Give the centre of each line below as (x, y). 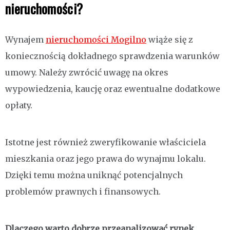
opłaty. (19, 105)
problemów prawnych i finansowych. (83, 191)
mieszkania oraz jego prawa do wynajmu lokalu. (106, 158)
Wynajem (25, 39)
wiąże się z (170, 39)
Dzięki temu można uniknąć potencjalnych (94, 175)
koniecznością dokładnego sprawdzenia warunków (112, 56)
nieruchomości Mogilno (96, 39)
